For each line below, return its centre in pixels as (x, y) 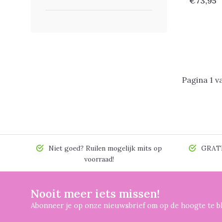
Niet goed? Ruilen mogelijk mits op (104, 148)
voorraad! (99, 159)
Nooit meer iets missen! (95, 194)
